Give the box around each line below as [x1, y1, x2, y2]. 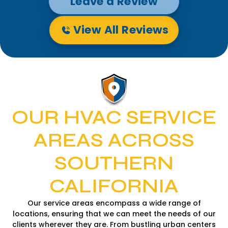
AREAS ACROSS [34, 128, 194, 152]
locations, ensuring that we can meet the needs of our [12, 208, 216, 219]
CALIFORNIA [49, 174, 179, 198]
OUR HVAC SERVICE [12, 105, 216, 129]
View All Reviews [73, 22, 169, 38]
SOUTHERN [54, 151, 174, 175]
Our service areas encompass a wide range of [27, 197, 201, 208]
